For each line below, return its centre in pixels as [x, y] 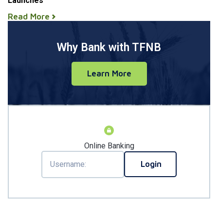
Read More [30, 16]
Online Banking [109, 145]
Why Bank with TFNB [109, 47]
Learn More [109, 73]
